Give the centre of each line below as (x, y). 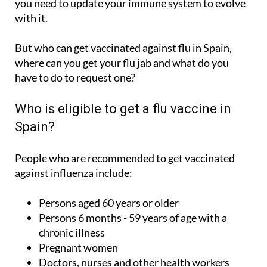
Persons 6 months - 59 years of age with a (133, 218)
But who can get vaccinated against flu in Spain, (123, 48)
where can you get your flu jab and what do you (122, 63)
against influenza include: (74, 173)
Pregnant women (78, 248)
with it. (31, 18)
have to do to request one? (75, 78)
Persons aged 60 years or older (109, 203)
